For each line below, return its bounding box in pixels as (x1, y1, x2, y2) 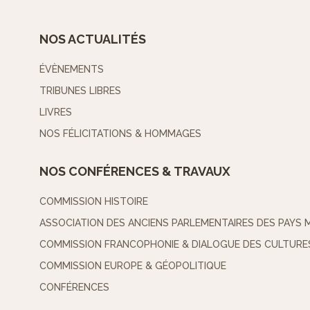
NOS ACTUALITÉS (39, 32, 146, 47)
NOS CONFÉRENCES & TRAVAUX (39, 164, 230, 179)
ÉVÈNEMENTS (39, 64, 104, 75)
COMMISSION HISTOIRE (39, 196, 148, 208)
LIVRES (39, 107, 72, 118)
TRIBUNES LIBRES (39, 85, 121, 97)
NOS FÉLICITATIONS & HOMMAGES (39, 128, 201, 140)
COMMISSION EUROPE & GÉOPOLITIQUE (39, 260, 226, 272)
